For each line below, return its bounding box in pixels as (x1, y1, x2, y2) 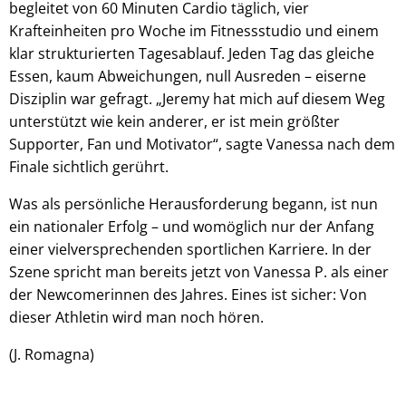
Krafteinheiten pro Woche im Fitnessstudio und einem (9, 20, 379, 41)
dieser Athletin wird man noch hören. (9, 306, 264, 327)
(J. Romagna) (9, 343, 94, 364)
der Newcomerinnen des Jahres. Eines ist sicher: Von (9, 284, 367, 304)
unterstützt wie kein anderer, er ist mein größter (9, 111, 340, 131)
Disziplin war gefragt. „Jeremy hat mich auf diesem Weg (9, 88, 385, 109)
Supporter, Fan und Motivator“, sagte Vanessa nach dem (9, 133, 395, 154)
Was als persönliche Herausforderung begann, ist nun (9, 193, 378, 214)
